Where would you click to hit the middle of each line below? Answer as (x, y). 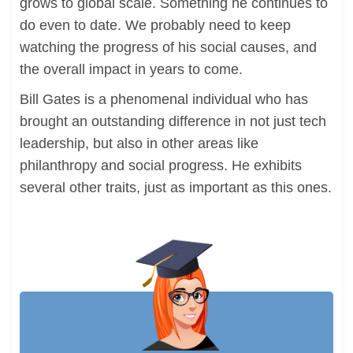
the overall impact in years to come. (131, 69)
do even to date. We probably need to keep (155, 25)
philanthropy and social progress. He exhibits (161, 165)
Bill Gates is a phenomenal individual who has (164, 99)
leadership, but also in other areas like (139, 143)
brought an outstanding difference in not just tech (173, 121)
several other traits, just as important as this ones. (176, 188)
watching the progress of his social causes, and (168, 47)
